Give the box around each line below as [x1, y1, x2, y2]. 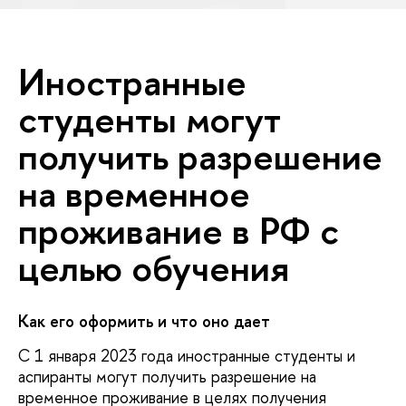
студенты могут [18, 93, 281, 145]
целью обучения [18, 242, 289, 294]
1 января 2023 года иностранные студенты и [34, 343, 355, 367]
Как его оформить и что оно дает [18, 310, 270, 333]
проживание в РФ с [18, 205, 339, 256]
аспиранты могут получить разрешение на [18, 364, 316, 388]
